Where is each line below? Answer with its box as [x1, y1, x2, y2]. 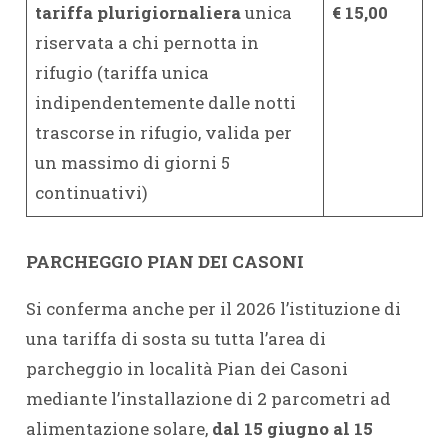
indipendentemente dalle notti [35, 91, 296, 114]
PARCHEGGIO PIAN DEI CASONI [25, 250, 304, 273]
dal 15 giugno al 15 [211, 417, 373, 440]
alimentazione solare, [25, 417, 212, 440]
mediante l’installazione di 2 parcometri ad [25, 387, 391, 410]
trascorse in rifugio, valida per [35, 121, 292, 144]
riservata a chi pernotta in [35, 31, 259, 54]
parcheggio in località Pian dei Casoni [25, 357, 348, 380]
